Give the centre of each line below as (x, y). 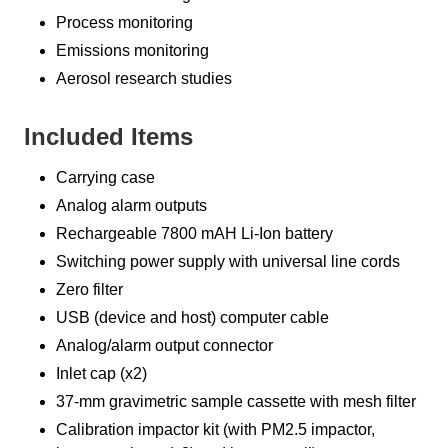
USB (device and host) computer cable (192, 318)
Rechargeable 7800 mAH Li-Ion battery (194, 234)
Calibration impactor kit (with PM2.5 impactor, (215, 430)
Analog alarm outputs (131, 206)
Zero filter (89, 290)
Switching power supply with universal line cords (228, 262)
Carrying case (105, 178)
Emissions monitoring (132, 51)
